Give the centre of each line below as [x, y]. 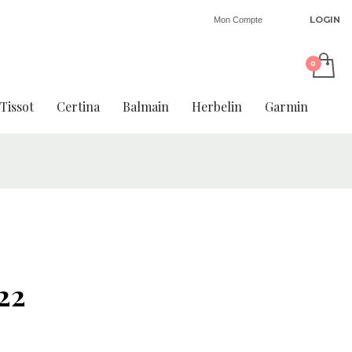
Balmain [146, 106]
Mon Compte [238, 20]
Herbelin [217, 106]
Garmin [286, 106]
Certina [78, 106]
